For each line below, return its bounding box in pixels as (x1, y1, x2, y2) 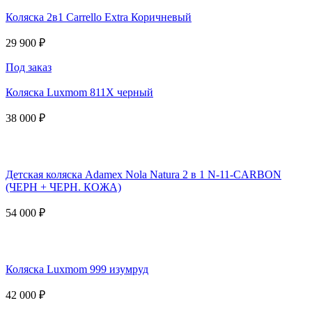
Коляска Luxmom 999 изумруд (6, 263, 148, 275)
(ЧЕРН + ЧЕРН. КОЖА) (6, 180, 121, 193)
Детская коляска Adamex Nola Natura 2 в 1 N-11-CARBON (6, 168, 281, 180)
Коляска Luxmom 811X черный (6, 86, 153, 98)
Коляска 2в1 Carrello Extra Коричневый (6, 10, 192, 23)
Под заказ (6, 61, 52, 73)
